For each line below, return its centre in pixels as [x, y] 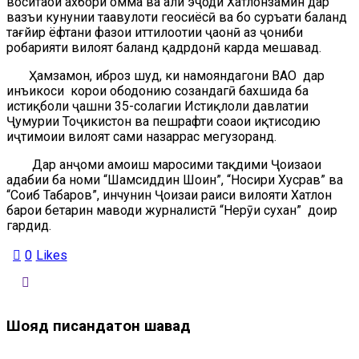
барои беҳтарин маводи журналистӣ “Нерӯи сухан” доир [172, 211]
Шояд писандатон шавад [99, 327]
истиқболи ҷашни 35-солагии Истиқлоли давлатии [157, 107]
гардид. [29, 226]
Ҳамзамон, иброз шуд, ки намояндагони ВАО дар [165, 76]
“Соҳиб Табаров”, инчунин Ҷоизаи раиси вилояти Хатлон [169, 196]
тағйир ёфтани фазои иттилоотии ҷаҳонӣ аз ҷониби [155, 33]
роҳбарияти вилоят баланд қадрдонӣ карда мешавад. [164, 48]
